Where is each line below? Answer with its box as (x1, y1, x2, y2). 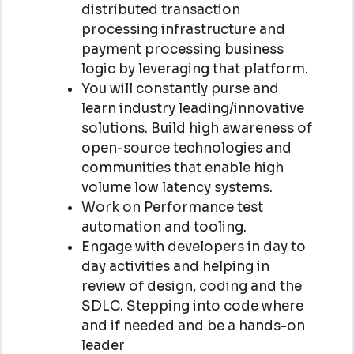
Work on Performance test (81, 199, 263, 216)
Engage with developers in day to (81, 239, 306, 255)
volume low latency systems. (81, 179, 273, 196)
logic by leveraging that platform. (81, 61, 308, 77)
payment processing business (81, 41, 284, 58)
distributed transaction (81, 2, 240, 18)
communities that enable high (81, 160, 284, 176)
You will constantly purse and (81, 81, 279, 97)
